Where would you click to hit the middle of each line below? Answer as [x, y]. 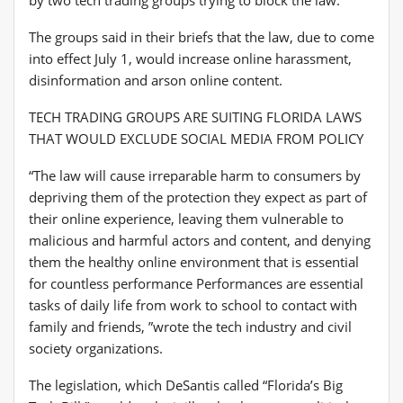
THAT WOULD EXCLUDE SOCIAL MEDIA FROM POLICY [196, 138]
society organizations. [96, 348]
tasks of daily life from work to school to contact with [193, 304]
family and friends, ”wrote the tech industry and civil [190, 326]
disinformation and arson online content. [156, 80]
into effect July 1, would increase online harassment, [190, 58]
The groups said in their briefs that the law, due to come [201, 36]
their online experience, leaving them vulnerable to [186, 218]
